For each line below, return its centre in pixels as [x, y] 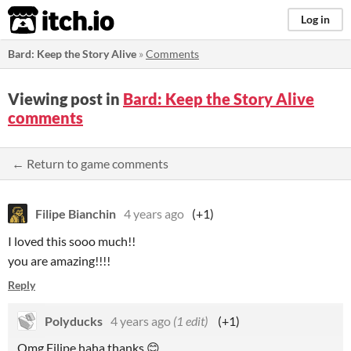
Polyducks [74, 321]
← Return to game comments [90, 163]
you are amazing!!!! [59, 261]
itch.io [42, 20]
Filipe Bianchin [76, 213]
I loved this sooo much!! [72, 241]
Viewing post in [65, 99]
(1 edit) [190, 321]
